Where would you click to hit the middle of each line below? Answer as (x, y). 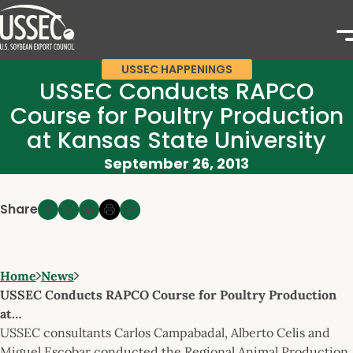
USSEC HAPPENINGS (176, 69)
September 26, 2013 (176, 163)
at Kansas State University (176, 140)
